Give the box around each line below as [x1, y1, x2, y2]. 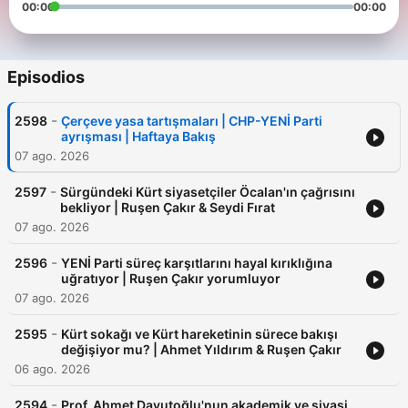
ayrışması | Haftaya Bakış [61, 128, 216, 145]
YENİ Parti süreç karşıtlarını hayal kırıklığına [61, 255, 332, 271]
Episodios [7, 67, 85, 87]
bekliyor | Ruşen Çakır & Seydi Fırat [60, 199, 275, 216]
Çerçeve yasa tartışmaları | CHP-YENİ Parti [61, 113, 322, 129]
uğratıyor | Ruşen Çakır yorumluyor [61, 270, 280, 287]
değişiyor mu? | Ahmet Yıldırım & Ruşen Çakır [61, 342, 342, 358]
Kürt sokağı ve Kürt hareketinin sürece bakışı [61, 326, 338, 342]
